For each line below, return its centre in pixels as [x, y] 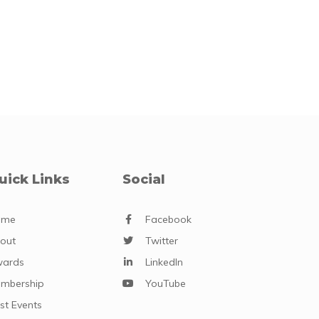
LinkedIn [164, 262]
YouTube [166, 283]
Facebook [169, 219]
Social [144, 179]
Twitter [162, 240]
